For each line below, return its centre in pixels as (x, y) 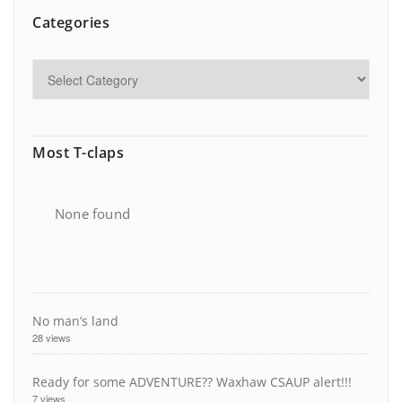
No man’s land (75, 321)
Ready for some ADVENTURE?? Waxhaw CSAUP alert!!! (192, 382)
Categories (71, 23)
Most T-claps (78, 153)
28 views (52, 338)
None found (92, 214)
